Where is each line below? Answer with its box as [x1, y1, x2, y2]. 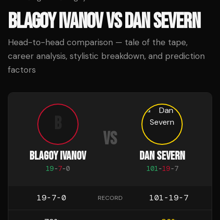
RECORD [97, 194, 123, 202]
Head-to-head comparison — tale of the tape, [8, 37, 188, 48]
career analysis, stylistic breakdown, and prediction [8, 51, 205, 61]
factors [8, 64, 36, 75]
